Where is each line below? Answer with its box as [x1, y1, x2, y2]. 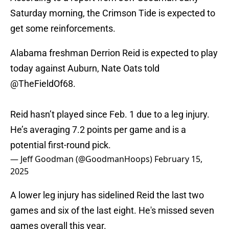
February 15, [154, 153, 202, 165]
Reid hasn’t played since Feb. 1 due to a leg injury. [10, 109, 210, 120]
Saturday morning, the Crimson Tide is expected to [10, 8, 215, 19]
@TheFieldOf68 [10, 78, 73, 89]
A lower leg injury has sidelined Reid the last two [10, 190, 204, 201]
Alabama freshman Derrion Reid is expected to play [10, 48, 218, 59]
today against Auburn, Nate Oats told [10, 63, 159, 74]
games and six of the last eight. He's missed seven [10, 205, 214, 216]
